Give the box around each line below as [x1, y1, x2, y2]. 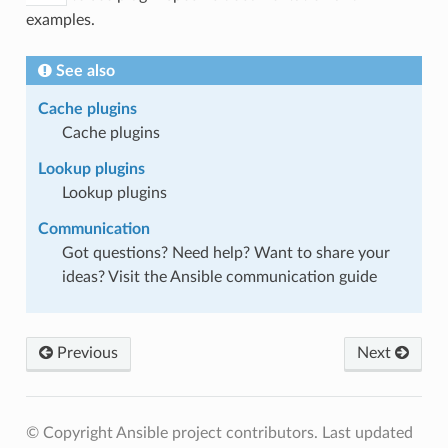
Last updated [321, 424, 413, 441]
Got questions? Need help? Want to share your [61, 244, 390, 261]
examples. [25, 11, 95, 28]
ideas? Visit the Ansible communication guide [61, 268, 377, 285]
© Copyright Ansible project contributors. [25, 424, 322, 441]
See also [55, 62, 115, 79]
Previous [52, 344, 118, 361]
